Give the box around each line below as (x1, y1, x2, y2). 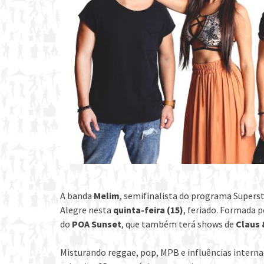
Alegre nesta (60, 203, 113, 216)
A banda (60, 189, 94, 202)
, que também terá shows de (121, 217, 236, 230)
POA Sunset (72, 217, 121, 230)
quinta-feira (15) (113, 203, 183, 216)
